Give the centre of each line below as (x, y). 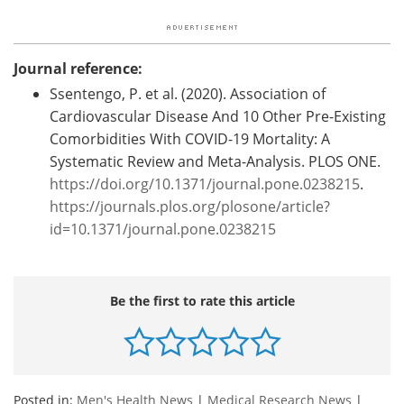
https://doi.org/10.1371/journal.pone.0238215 (205, 183)
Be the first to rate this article (202, 300)
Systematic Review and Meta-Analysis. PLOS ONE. (215, 161)
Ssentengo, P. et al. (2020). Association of (188, 93)
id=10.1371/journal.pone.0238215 (163, 228)
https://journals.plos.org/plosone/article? (190, 206)
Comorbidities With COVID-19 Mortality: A (190, 138)
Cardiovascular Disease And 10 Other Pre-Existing (218, 115)
